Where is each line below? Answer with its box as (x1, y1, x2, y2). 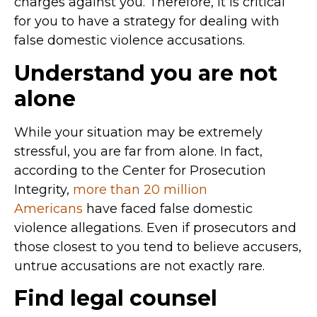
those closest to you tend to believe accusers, (14, 238, 301, 255)
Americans (14, 200, 83, 217)
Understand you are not (14, 59, 277, 86)
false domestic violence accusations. (14, 33, 245, 49)
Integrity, (14, 181, 73, 197)
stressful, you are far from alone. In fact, (14, 143, 263, 159)
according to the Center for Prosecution (14, 162, 266, 178)
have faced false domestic (83, 200, 253, 217)
